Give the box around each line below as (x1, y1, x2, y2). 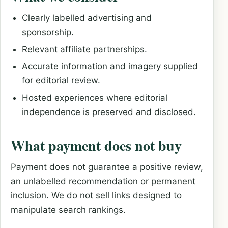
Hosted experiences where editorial (21, 92, 167, 103)
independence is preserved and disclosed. (21, 106, 196, 117)
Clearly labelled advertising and (21, 13, 152, 23)
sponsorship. (21, 27, 74, 38)
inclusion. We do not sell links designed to (11, 190, 182, 201)
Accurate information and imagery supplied (21, 61, 198, 72)
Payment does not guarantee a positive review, (11, 162, 203, 173)
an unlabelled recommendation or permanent (11, 176, 195, 187)
